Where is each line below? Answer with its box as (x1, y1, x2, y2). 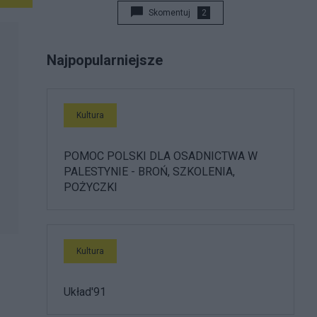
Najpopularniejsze (47, 52, 163, 69)
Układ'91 (64, 285, 106, 299)
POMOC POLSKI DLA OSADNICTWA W (64, 149, 258, 163)
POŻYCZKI (64, 180, 117, 194)
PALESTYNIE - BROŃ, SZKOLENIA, (64, 165, 235, 178)
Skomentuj (149, 8, 190, 18)
